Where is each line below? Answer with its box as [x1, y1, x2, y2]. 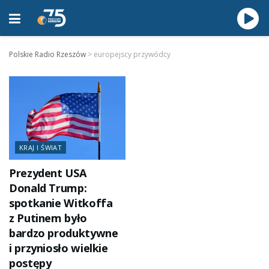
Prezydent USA [9, 165, 87, 180]
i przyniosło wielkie [9, 240, 108, 255]
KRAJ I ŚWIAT [19, 142, 62, 152]
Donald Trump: [9, 180, 87, 195]
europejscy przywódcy [94, 49, 171, 59]
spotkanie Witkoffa [9, 195, 113, 210]
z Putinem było [9, 210, 87, 225]
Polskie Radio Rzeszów [9, 49, 86, 59]
